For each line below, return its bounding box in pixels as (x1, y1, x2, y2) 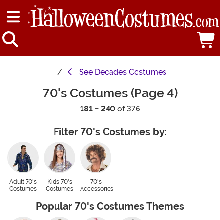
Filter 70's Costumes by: (53, 126, 167, 138)
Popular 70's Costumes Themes (36, 201, 184, 213)
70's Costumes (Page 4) (42, 86, 178, 101)
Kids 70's (47, 178, 72, 186)
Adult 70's (9, 178, 37, 186)
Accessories (80, 185, 113, 192)
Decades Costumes (95, 67, 166, 77)
